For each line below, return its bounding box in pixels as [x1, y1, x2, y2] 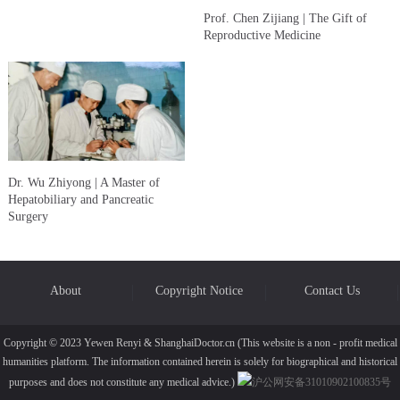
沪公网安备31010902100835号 [252, 376, 391, 389]
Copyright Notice [154, 284, 243, 298]
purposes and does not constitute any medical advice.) [9, 376, 237, 389]
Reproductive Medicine [204, 29, 321, 43]
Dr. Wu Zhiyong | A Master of [7, 176, 160, 190]
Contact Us [304, 284, 360, 298]
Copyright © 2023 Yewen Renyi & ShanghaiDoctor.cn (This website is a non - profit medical [3, 337, 397, 350]
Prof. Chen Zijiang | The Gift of [204, 12, 368, 26]
